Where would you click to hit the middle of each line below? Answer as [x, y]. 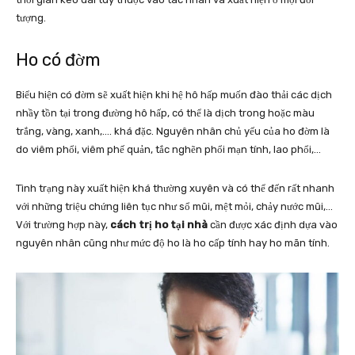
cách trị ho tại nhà [160, 225]
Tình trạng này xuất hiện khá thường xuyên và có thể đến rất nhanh [175, 189]
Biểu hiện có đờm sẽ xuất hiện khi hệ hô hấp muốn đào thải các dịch [174, 95]
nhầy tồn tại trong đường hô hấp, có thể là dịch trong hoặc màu [165, 113]
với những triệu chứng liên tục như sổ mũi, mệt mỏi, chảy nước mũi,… [174, 207]
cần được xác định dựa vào [274, 225]
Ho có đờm [58, 60]
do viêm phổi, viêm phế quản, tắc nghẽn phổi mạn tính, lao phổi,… [170, 150]
